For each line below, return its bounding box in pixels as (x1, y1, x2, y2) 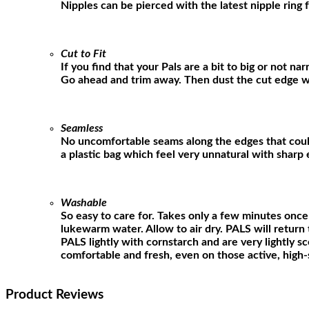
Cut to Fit (61, 48, 106, 59)
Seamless (61, 122, 106, 134)
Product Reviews (6, 288, 103, 301)
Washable (61, 197, 107, 208)
